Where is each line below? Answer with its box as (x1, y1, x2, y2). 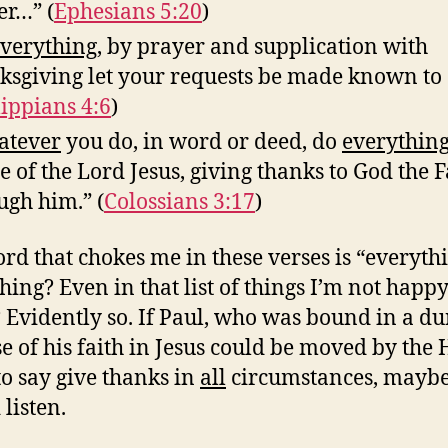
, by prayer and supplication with (97, 34, 428, 61)
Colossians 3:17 (104, 189, 255, 216)
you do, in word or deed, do (61, 129, 342, 156)
